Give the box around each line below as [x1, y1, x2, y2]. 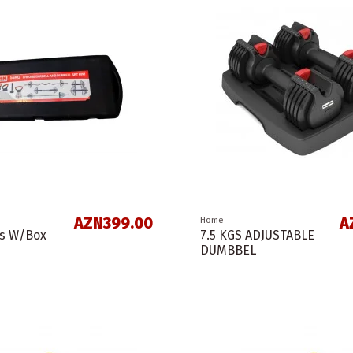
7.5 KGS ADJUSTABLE [199, 228, 314, 243]
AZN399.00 [73, 214, 153, 233]
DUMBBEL [199, 243, 256, 258]
